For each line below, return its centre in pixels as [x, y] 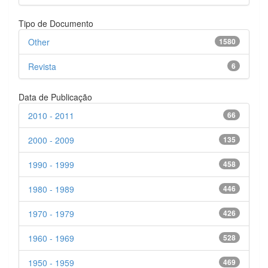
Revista [42, 66]
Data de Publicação [55, 97]
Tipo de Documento [56, 23]
